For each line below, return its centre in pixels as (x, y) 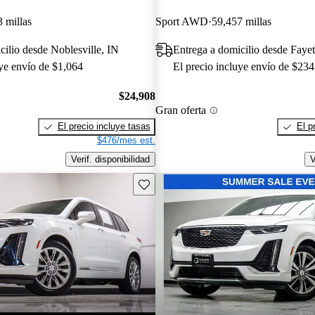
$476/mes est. (126, 141)
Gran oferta (180, 110)
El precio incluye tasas (104, 127)
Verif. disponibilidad (110, 160)
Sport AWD (181, 21)
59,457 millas (241, 21)
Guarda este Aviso (175, 183)
